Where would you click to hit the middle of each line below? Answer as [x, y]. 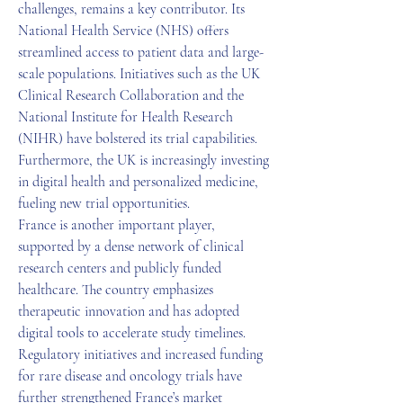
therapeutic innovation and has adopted [129, 311]
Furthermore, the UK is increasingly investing [143, 160]
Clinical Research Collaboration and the [131, 95]
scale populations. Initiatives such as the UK [139, 74]
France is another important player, [116, 225]
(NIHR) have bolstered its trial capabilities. [138, 139]
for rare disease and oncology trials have [130, 376]
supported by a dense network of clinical [131, 246]
